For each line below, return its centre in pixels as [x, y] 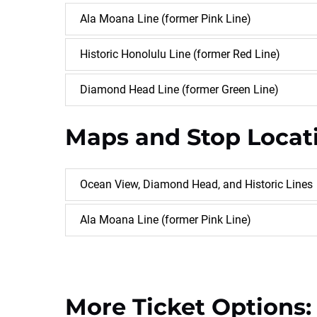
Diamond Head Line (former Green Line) [179, 90]
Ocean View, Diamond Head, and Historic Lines [196, 184]
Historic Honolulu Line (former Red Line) [180, 54]
